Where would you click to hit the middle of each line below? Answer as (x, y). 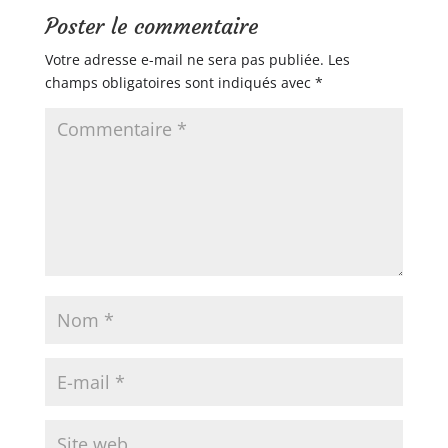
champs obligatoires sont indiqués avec (179, 82)
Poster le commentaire (151, 26)
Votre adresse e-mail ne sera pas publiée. (184, 59)
